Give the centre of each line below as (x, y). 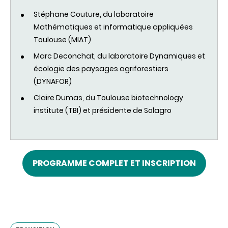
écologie (50, 68)
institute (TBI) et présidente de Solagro (103, 110)
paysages (100, 68)
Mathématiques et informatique (93, 27)
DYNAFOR (53, 81)
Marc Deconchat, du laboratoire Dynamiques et (119, 56)
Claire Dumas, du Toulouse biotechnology (108, 97)
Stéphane (51, 14)
